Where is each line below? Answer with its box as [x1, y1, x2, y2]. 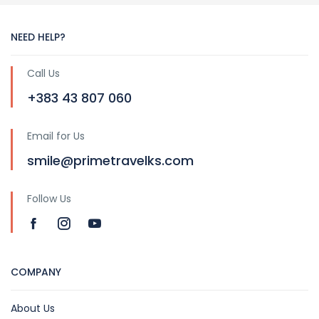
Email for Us [27, 129, 85, 143]
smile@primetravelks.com [27, 152, 194, 169]
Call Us [27, 66, 60, 80]
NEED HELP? [11, 30, 66, 44]
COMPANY [11, 265, 61, 279]
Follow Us [27, 192, 71, 206]
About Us [11, 301, 55, 315]
